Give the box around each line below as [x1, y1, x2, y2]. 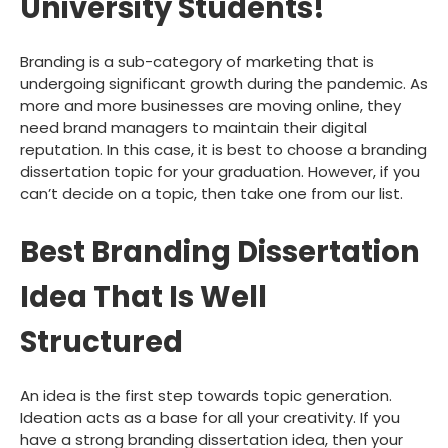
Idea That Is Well [20, 276, 267, 317]
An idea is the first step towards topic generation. [20, 384, 392, 406]
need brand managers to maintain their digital [20, 117, 367, 139]
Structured [20, 321, 183, 362]
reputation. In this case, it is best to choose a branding [20, 139, 427, 161]
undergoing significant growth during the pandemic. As [20, 73, 428, 95]
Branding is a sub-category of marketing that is [20, 51, 374, 73]
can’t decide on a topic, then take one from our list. [20, 183, 403, 205]
